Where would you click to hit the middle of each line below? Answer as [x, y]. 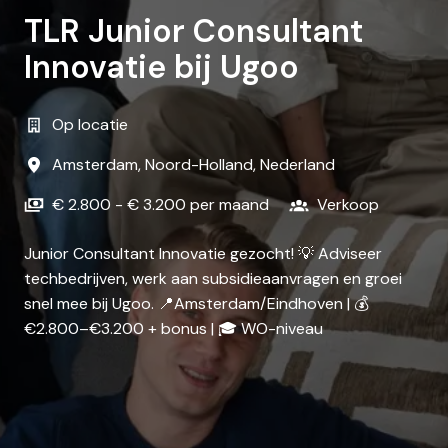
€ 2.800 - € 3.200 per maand [160, 205]
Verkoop [348, 205]
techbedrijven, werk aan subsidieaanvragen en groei [213, 279]
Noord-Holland [199, 165]
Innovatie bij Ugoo [161, 67]
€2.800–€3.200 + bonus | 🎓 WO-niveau [173, 329]
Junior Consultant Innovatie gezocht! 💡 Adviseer [203, 254]
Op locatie [90, 125]
